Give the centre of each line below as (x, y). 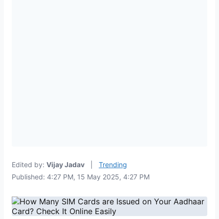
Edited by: (29, 164)
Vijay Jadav (66, 164)
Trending (113, 164)
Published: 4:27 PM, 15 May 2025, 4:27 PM (81, 177)
